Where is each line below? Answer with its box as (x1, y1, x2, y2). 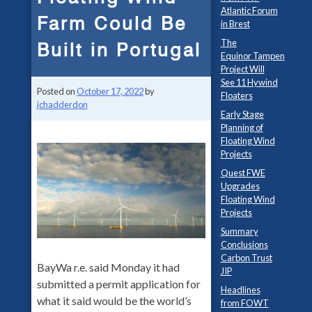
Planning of (220, 121, 263, 133)
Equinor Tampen (220, 49, 285, 61)
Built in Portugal (36, 38, 201, 61)
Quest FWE (220, 166, 265, 178)
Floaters (220, 89, 253, 101)
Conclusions (220, 238, 268, 250)
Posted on (36, 86, 77, 97)
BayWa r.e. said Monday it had (36, 260, 180, 274)
